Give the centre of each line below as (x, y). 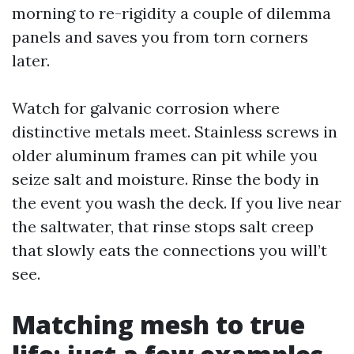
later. (31, 60)
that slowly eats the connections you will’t (169, 250)
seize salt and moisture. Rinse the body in (166, 179)
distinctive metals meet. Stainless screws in (175, 132)
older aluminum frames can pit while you (165, 155)
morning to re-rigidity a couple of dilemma (171, 13)
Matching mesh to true (158, 324)
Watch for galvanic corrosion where (146, 108)
